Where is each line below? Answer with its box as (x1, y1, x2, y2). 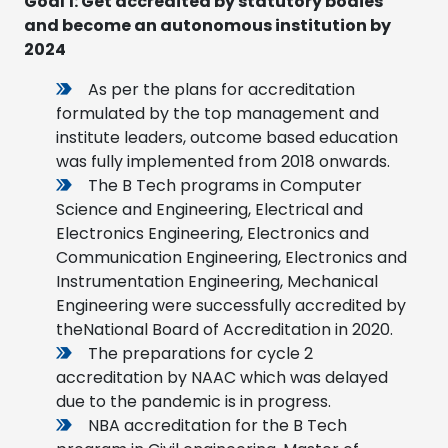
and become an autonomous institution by (24, 13, 391, 37)
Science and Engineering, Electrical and (56, 197, 363, 221)
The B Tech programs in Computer (88, 173, 362, 197)
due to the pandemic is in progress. (56, 389, 331, 413)
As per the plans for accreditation (88, 77, 355, 101)
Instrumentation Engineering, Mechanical (56, 269, 378, 293)
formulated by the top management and (56, 101, 379, 125)
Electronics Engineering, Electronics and (56, 221, 369, 245)
